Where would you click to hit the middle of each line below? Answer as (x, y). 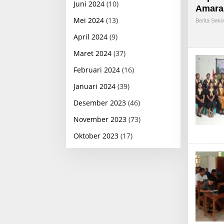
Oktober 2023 (96, 135)
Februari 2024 (97, 69)
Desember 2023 (100, 102)
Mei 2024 (89, 20)
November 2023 (100, 119)
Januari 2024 (94, 86)
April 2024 (90, 36)
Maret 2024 (92, 53)
